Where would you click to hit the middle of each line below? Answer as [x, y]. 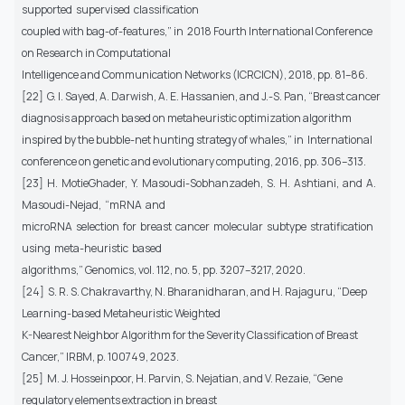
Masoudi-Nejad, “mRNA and [94, 205]
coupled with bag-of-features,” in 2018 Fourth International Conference [197, 32]
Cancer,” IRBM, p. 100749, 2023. [100, 357]
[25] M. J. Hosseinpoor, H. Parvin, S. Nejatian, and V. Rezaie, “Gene [182, 379]
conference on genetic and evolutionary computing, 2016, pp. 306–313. [194, 162]
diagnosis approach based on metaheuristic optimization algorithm [187, 118]
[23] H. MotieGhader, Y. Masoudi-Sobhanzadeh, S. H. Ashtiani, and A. [200, 184]
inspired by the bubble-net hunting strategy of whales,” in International [198, 140]
